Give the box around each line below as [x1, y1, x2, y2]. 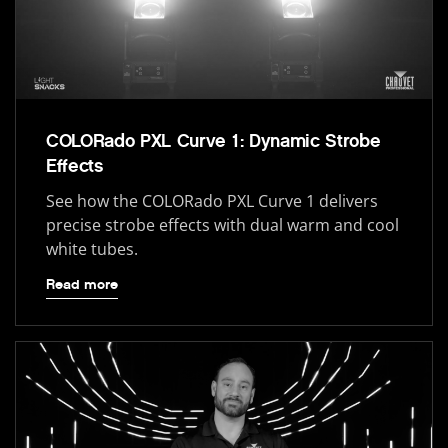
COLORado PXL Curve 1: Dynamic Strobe [46, 130, 381, 153]
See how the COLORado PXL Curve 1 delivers [46, 190, 378, 213]
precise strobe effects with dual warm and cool [46, 214, 399, 237]
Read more [46, 276, 118, 294]
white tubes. [46, 238, 138, 261]
